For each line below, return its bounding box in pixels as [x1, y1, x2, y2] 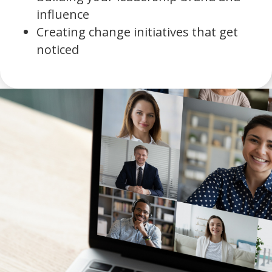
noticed [36, 41, 79, 58]
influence [36, 5, 89, 22]
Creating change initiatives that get [36, 23, 238, 40]
